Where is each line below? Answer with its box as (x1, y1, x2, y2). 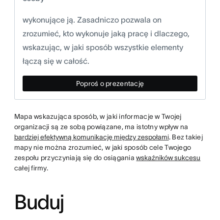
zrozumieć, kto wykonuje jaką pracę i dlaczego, (22, 29, 190, 38)
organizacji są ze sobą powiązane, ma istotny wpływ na (14, 123, 189, 131)
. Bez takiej (168, 133, 203, 141)
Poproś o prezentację (76, 79, 144, 87)
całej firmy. (14, 164, 50, 172)
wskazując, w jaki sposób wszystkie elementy (22, 43, 183, 52)
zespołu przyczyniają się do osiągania (14, 154, 137, 162)
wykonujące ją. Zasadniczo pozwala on (22, 15, 162, 24)
